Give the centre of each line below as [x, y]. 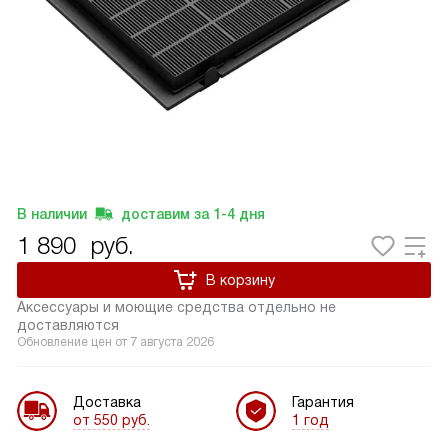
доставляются [68, 325]
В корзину [240, 280]
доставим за [165, 214]
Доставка [107, 401]
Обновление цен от [73, 342]
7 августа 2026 [172, 342]
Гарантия [323, 401]
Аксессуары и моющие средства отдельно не [176, 307]
